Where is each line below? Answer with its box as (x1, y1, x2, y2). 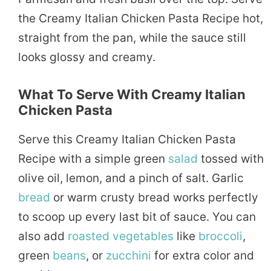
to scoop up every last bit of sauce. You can (18, 209, 256, 224)
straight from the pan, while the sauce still (18, 30, 246, 45)
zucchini (106, 248, 151, 263)
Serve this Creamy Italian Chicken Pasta (18, 132, 236, 146)
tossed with (198, 151, 264, 166)
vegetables (113, 229, 174, 243)
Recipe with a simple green (18, 151, 168, 166)
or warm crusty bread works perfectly (50, 190, 258, 204)
